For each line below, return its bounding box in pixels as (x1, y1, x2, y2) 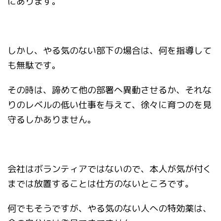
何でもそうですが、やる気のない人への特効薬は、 (7, 202, 212, 215)
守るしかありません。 (7, 113, 96, 126)
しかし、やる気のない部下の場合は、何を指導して (7, 44, 212, 57)
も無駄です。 (7, 59, 61, 72)
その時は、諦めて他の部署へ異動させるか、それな (7, 84, 212, 97)
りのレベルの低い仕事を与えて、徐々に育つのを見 (7, 99, 212, 111)
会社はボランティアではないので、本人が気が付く (7, 163, 212, 176)
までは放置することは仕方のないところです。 (7, 178, 194, 190)
